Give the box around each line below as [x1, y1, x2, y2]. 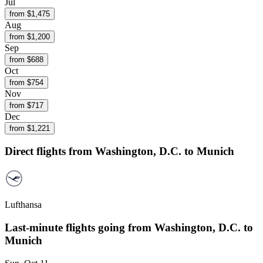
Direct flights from [5, 145, 95, 158]
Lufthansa [5, 200, 42, 210]
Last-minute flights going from [5, 221, 154, 234]
